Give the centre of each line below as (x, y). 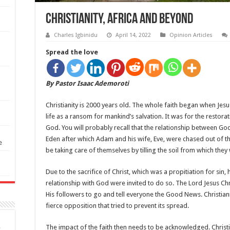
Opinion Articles (191, 35)
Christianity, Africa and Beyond (119, 20)
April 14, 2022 (133, 35)
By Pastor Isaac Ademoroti (87, 84)
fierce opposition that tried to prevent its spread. (117, 206)
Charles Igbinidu (76, 35)
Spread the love (72, 52)
